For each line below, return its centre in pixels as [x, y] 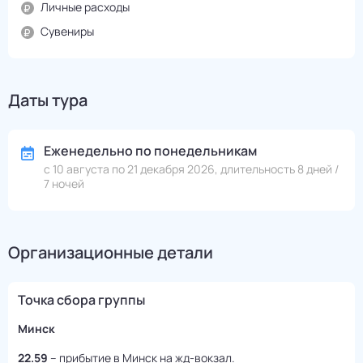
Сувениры [67, 32]
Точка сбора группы [81, 300]
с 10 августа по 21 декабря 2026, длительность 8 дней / [191, 169]
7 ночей [64, 184]
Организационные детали [111, 253]
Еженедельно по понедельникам [150, 151]
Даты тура [48, 100]
